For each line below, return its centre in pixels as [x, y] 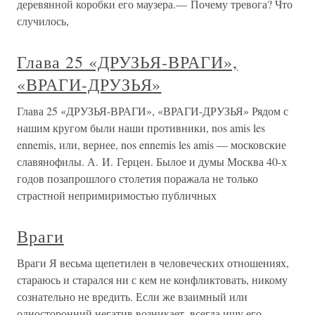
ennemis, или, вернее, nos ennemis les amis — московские [152, 145]
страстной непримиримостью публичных [117, 195]
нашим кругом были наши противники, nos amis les [141, 128]
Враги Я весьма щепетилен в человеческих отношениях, [153, 263]
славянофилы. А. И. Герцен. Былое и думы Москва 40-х [152, 162]
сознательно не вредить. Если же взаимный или [132, 297]
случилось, [43, 21]
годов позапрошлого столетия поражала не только [137, 179]
